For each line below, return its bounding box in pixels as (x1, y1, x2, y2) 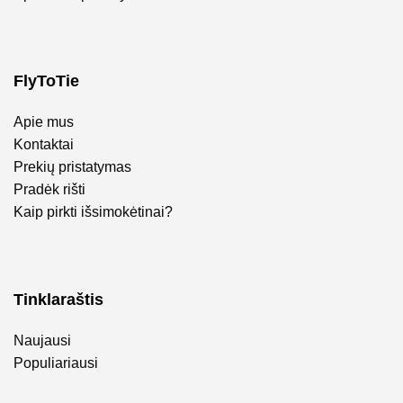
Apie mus (13, 114, 74, 130)
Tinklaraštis (13, 291, 103, 309)
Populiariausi (13, 355, 98, 372)
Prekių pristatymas (13, 159, 131, 175)
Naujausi (13, 333, 71, 349)
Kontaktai (13, 137, 74, 153)
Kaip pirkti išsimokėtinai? (13, 204, 173, 220)
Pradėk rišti (13, 182, 85, 198)
